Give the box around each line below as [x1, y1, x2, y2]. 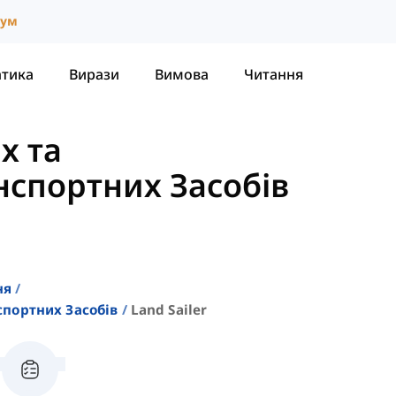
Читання [244, 64, 303, 84]
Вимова [155, 64, 209, 84]
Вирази [69, 64, 119, 84]
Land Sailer [130, 301, 208, 319]
